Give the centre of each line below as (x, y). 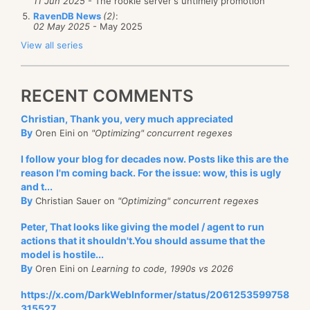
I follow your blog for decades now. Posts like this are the (155, 158)
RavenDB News (68, 16)
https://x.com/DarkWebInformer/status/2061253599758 (155, 294)
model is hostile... (62, 254)
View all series (52, 45)
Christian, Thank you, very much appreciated (127, 118)
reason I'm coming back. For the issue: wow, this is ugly (151, 172)
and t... (37, 186)
